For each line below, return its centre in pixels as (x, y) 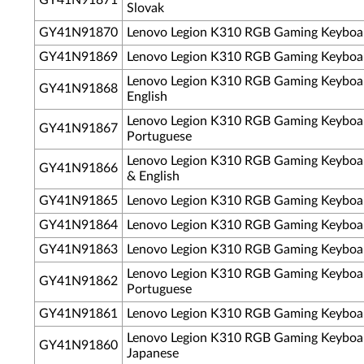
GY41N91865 (78, 201)
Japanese (153, 353)
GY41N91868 (78, 89)
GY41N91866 (78, 168)
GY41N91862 (78, 281)
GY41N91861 (78, 314)
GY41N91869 (78, 57)
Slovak (145, 8)
